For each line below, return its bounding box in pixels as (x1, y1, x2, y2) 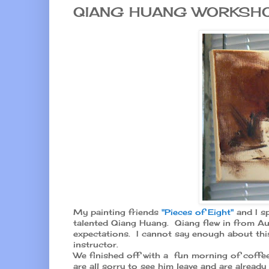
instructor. (73, 240, 118, 250)
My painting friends (73, 207, 162, 217)
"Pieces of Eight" (162, 207, 234, 217)
